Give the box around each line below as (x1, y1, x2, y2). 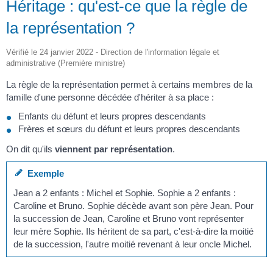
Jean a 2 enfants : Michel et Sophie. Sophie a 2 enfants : (13, 187, 236, 198)
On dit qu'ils (6, 143, 55, 154)
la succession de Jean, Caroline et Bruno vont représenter (13, 213, 244, 224)
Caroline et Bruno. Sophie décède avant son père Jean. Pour (13, 200, 254, 211)
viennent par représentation (55, 143, 172, 154)
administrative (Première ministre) (6, 58, 125, 68)
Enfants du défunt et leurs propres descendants (18, 111, 206, 122)
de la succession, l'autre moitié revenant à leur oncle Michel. (13, 238, 252, 249)
